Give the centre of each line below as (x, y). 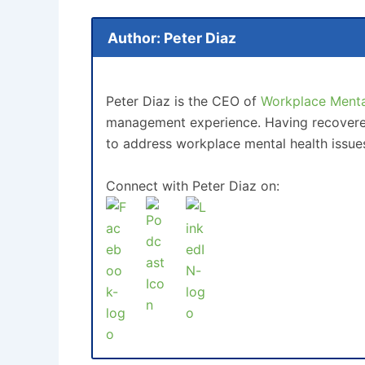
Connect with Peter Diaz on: (193, 185)
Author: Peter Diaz (172, 37)
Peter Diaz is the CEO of (183, 101)
